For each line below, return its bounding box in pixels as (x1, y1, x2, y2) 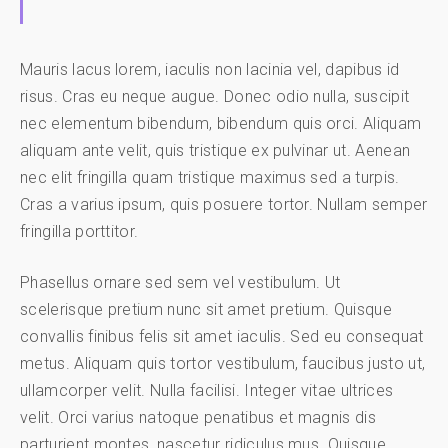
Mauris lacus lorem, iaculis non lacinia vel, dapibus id (20, 59, 400, 79)
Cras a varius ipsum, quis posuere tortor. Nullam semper (20, 194, 428, 214)
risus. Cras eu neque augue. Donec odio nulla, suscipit (20, 86, 410, 106)
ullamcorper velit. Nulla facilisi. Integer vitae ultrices (20, 380, 394, 400)
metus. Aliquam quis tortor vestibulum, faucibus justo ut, (20, 353, 426, 373)
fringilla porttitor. (20, 221, 139, 241)
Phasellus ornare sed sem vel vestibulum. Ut (20, 272, 341, 292)
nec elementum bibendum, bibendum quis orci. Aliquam (20, 113, 422, 133)
